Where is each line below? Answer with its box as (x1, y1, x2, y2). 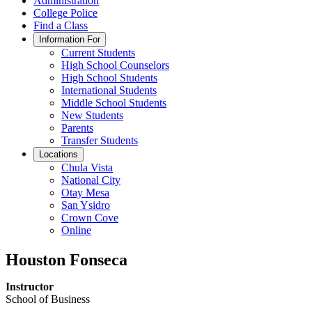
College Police (33, 7, 97, 19)
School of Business (6, 292, 90, 305)
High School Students (61, 72, 157, 84)
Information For (39, 34, 100, 45)
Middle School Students (61, 97, 166, 109)
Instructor (6, 280, 54, 292)
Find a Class (33, 19, 88, 31)
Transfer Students (61, 134, 138, 146)
